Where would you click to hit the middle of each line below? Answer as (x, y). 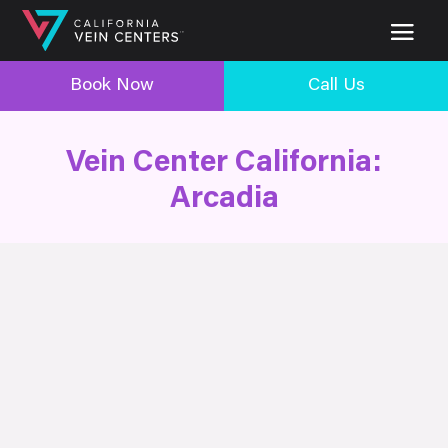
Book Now (112, 85)
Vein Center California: (224, 163)
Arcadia (224, 199)
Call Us (336, 85)
